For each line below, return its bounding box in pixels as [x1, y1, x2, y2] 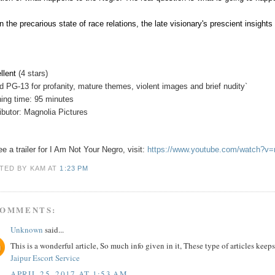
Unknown [10, 223, 44, 235]
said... [43, 223, 64, 235]
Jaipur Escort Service [10, 252, 80, 264]
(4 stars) [18, 68, 48, 78]
